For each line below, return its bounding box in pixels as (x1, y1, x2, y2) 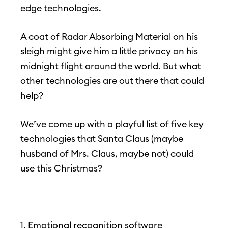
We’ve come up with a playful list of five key (20, 118, 204, 130)
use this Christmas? (20, 162, 102, 175)
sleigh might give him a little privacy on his (20, 45, 198, 58)
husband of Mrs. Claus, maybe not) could (20, 148, 194, 160)
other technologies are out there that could (20, 75, 204, 87)
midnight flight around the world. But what (20, 60, 201, 72)
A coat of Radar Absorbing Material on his (20, 31, 198, 43)
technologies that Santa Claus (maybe (20, 133, 183, 145)
